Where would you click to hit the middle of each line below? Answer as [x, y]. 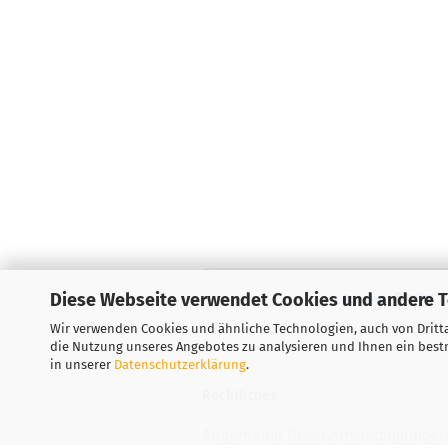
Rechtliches [239, 395]
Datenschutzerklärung [180, 364]
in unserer [82, 364]
